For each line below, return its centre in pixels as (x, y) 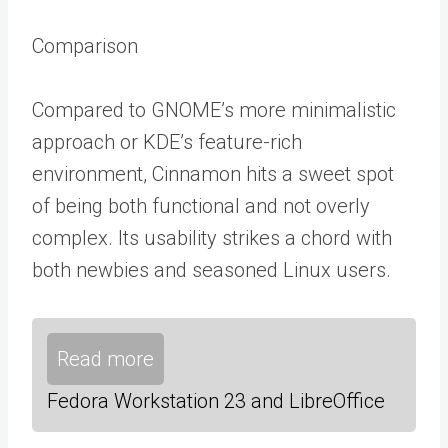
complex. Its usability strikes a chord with (212, 238)
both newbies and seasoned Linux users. (211, 270)
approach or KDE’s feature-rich (167, 142)
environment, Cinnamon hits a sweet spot (213, 174)
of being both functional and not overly (201, 206)
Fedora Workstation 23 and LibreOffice (216, 401)
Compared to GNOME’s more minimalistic (214, 110)
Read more (105, 359)
